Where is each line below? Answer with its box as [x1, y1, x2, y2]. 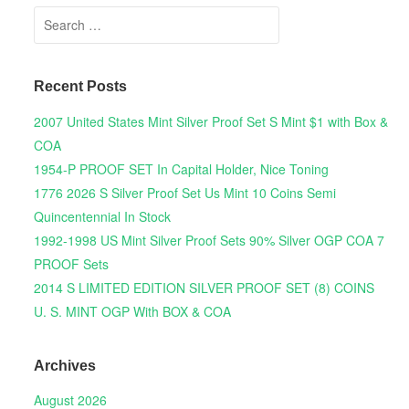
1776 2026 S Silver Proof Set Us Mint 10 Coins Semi [33, 183, 336, 202]
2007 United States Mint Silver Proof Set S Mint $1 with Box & [33, 111, 388, 131]
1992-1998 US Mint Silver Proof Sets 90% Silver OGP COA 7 [33, 230, 384, 249]
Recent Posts [33, 79, 127, 95]
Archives [33, 358, 96, 374]
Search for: [33, 8, 102, 27]
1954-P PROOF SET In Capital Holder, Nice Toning [33, 159, 329, 178]
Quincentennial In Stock [33, 206, 171, 225]
